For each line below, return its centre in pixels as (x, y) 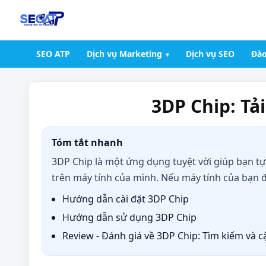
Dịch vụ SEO (210, 54)
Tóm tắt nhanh (87, 142)
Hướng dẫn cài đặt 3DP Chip (126, 199)
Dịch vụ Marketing (124, 54)
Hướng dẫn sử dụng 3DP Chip (129, 217)
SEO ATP (53, 54)
